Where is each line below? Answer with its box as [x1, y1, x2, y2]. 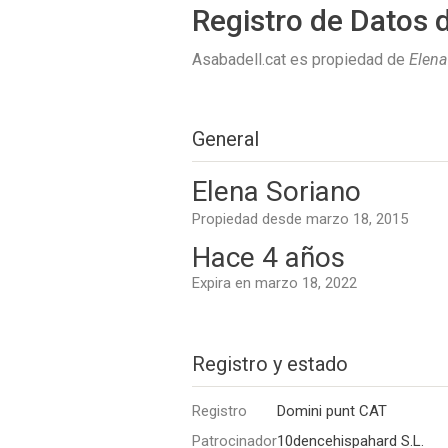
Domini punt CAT [277, 402, 387, 420]
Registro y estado [192, 352, 348, 376]
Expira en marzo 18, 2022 [192, 274, 357, 292]
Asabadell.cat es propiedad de [192, 50, 409, 69]
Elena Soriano [192, 175, 361, 208]
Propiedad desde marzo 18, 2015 [192, 210, 408, 228]
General [192, 127, 259, 151]
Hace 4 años [192, 241, 345, 274]
